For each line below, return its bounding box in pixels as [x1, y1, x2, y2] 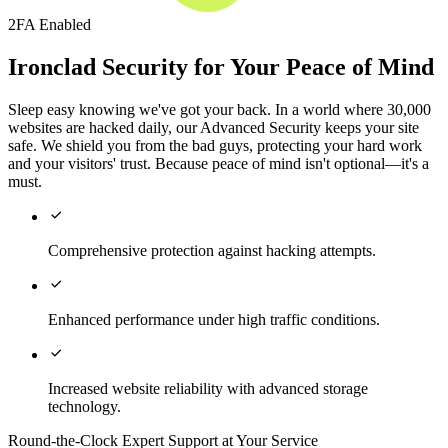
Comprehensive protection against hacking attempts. [48, 242, 376, 260]
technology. [48, 398, 121, 416]
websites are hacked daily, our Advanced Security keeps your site [8, 119, 419, 137]
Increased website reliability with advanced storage [48, 380, 368, 398]
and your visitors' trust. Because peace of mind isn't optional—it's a [8, 155, 429, 173]
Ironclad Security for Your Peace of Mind [8, 54, 434, 81]
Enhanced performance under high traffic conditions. [48, 311, 380, 329]
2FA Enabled [8, 16, 91, 34]
